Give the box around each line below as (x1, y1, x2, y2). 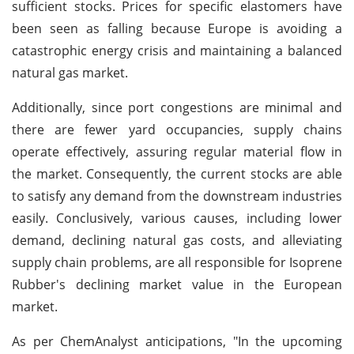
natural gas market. (12, 63, 128, 81)
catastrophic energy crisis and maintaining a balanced (12, 41, 342, 59)
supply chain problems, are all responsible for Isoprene (12, 253, 342, 271)
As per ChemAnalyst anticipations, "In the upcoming (12, 332, 342, 350)
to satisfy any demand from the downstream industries (12, 186, 342, 205)
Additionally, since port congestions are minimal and (12, 98, 342, 116)
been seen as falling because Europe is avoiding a (12, 19, 342, 37)
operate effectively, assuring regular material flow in (12, 142, 342, 160)
